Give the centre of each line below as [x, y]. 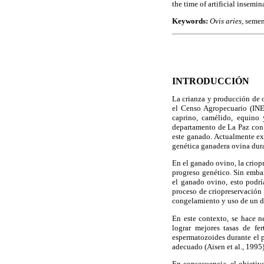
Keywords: [191, 21]
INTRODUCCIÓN [211, 81]
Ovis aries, [227, 21]
